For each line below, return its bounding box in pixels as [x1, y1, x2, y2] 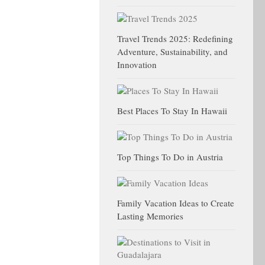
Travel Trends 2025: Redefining [117, 33, 233, 45]
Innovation [117, 59, 157, 71]
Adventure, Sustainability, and [117, 46, 228, 58]
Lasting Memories [117, 210, 183, 222]
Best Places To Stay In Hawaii [117, 105, 227, 117]
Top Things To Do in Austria [117, 151, 223, 163]
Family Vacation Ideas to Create [117, 197, 234, 209]
